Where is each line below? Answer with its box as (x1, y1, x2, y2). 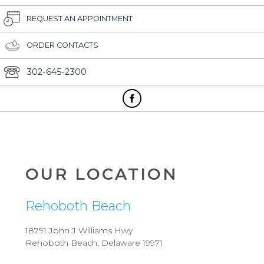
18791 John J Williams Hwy (25, 225, 133, 236)
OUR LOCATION (25, 164, 179, 184)
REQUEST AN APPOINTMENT (27, 14, 133, 24)
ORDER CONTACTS (27, 41, 98, 50)
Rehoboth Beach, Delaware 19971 (25, 237, 163, 249)
